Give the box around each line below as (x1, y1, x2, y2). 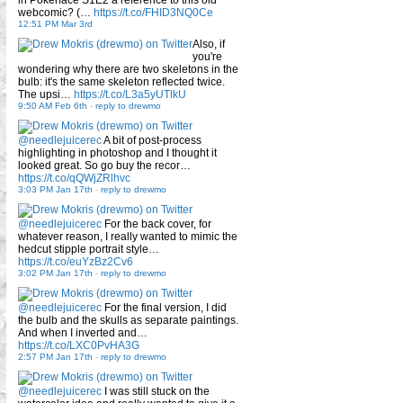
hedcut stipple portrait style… (18, 242, 159, 255)
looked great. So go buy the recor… (18, 158, 191, 172)
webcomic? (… (18, 5, 94, 19)
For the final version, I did (102, 300, 227, 314)
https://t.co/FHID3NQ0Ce (94, 5, 213, 19)
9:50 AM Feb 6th (18, 100, 87, 111)
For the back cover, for (102, 217, 211, 230)
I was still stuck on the (102, 384, 210, 398)
